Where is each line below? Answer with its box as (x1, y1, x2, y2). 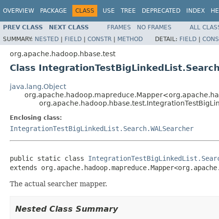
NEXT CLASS (49, 23, 89, 31)
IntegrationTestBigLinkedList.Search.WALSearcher (10, 124, 194, 132)
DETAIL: (155, 35, 179, 43)
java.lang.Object (10, 82, 66, 90)
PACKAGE (40, 7, 67, 14)
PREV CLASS (3, 23, 43, 31)
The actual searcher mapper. (10, 179, 107, 188)
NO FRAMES (137, 23, 172, 31)
